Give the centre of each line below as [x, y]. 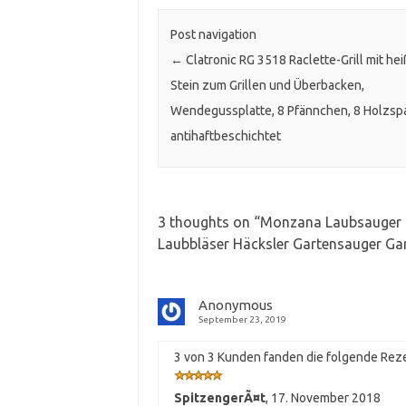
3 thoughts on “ [208, 222]
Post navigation [213, 35]
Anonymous [235, 305]
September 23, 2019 [242, 320]
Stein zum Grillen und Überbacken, [267, 86]
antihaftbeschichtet [225, 136]
